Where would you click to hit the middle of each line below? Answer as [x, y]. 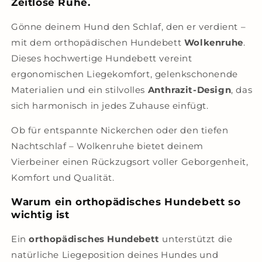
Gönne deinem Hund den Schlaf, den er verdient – [129, 27]
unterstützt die [196, 239]
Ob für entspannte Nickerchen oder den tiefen [120, 130]
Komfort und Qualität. [63, 177]
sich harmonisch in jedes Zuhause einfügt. [110, 106]
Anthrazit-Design [189, 90]
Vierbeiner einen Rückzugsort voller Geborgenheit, [130, 162]
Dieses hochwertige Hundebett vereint [102, 58]
